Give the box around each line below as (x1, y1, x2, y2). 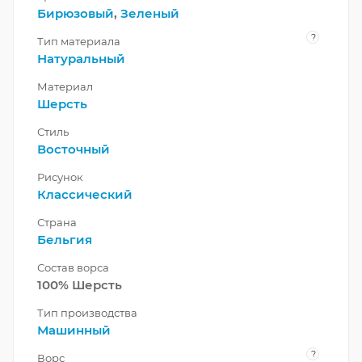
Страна (37, 216, 77, 229)
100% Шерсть (37, 277, 122, 293)
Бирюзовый (37, 6, 114, 22)
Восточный (37, 141, 110, 158)
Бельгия (37, 232, 92, 248)
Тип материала (37, 35, 120, 48)
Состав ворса (37, 261, 109, 275)
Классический (37, 187, 133, 203)
